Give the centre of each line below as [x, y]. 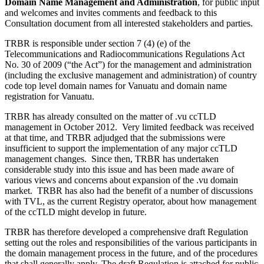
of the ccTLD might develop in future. [76, 212]
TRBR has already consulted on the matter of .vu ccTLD [110, 117]
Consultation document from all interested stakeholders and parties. [129, 24]
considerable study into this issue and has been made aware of [119, 170]
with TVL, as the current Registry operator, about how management [131, 202]
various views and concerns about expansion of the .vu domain [121, 180]
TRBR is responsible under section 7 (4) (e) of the [98, 44]
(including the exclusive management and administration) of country [131, 75]
